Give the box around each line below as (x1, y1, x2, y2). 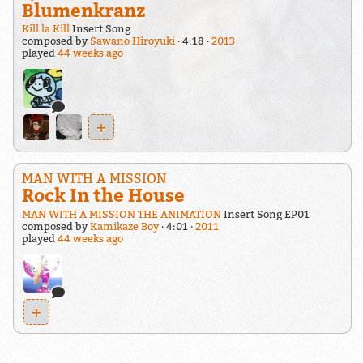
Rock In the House (21, 184, 185, 207)
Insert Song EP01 (220, 207, 310, 220)
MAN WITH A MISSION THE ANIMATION (21, 207, 221, 220)
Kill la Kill (21, 23, 70, 36)
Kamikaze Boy (89, 220, 159, 233)
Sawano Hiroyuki (89, 35, 175, 48)
